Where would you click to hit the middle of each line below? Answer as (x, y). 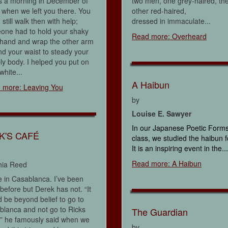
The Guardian (160, 212)
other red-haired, (159, 11)
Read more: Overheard (169, 36)
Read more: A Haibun (167, 164)
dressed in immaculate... (171, 21)
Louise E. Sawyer (162, 114)
